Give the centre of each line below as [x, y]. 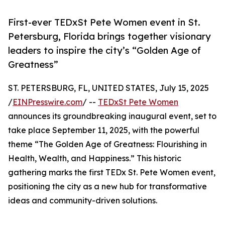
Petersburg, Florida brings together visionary [109, 36]
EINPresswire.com [47, 102]
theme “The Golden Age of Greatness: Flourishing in [107, 144]
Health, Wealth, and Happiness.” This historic [95, 158]
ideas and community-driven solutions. [83, 201]
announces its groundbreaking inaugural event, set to [112, 116]
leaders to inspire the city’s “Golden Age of [104, 50]
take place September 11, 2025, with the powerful [104, 130]
